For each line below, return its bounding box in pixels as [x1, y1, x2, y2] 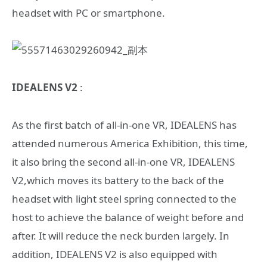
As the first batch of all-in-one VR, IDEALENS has [12, 117, 237, 132]
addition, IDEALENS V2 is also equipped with [12, 247, 218, 261]
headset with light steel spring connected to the [12, 191, 237, 206]
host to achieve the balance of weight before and [12, 210, 244, 224]
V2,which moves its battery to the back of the [12, 173, 224, 187]
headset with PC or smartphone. [12, 5, 165, 20]
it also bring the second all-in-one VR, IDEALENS [12, 154, 235, 169]
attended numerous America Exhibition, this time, [12, 136, 248, 150]
